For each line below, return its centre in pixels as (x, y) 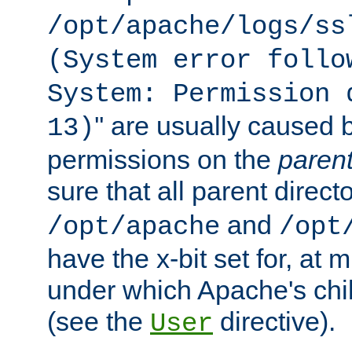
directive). (274, 321)
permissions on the (163, 159)
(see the (99, 321)
